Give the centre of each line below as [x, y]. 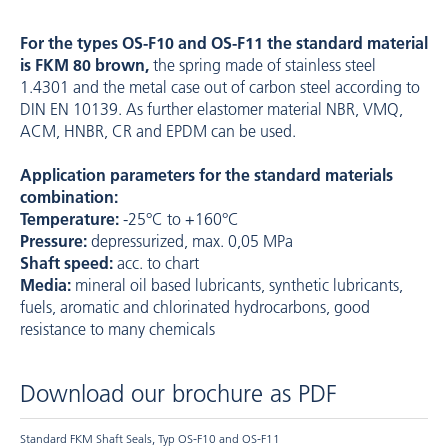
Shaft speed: [66, 263]
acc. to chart [156, 263]
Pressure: [53, 241]
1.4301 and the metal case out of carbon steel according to [220, 87]
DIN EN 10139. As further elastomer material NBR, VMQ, [211, 109]
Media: [45, 285]
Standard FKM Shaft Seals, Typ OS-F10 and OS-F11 [150, 438]
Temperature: [71, 219]
